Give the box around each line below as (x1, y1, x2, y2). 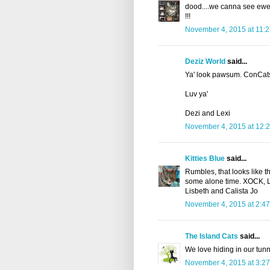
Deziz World (185, 57, 225, 66)
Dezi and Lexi (185, 109, 230, 118)
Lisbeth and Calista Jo (185, 187, 258, 196)
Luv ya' (185, 90, 208, 99)
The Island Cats (185, 232, 238, 241)
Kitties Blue (185, 154, 225, 163)
